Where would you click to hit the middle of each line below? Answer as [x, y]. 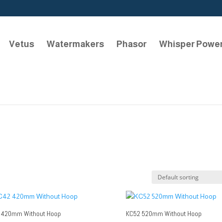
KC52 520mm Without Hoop [164, 214]
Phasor [132, 44]
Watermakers [75, 44]
